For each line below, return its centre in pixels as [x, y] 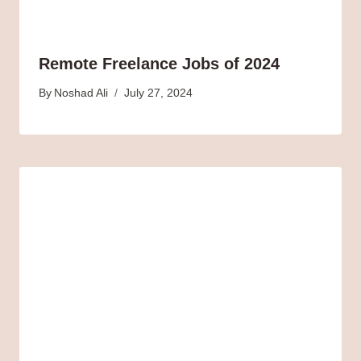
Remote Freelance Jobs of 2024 [159, 64]
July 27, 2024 [159, 93]
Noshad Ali [81, 93]
